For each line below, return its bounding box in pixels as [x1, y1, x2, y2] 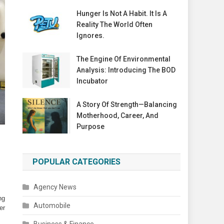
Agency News [33, 183, 77, 191]
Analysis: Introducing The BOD [76, 66, 175, 74]
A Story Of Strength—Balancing [76, 100, 177, 109]
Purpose [76, 122, 104, 131]
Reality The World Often [76, 20, 152, 28]
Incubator [76, 77, 108, 85]
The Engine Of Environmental [76, 55, 170, 63]
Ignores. [76, 31, 104, 39]
